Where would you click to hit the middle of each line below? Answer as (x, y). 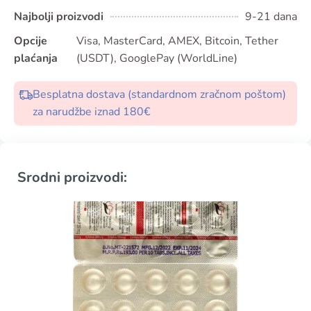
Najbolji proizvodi (59, 16)
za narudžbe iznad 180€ (92, 111)
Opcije (31, 41)
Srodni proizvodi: (72, 177)
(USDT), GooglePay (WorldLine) (157, 58)
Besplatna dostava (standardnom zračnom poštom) (159, 94)
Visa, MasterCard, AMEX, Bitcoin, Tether (177, 41)
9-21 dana (271, 16)
